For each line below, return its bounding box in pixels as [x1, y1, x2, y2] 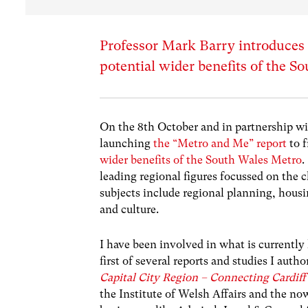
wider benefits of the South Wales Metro [100, 153, 302, 167]
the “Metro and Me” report [153, 137, 287, 151]
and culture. [100, 203, 159, 217]
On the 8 [100, 120, 144, 134]
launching [100, 137, 154, 151]
